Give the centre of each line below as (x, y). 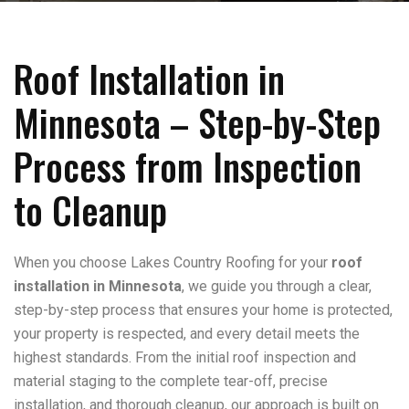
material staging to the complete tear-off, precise (171, 381)
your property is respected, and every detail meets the (187, 334)
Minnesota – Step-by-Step (197, 122)
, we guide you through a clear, (277, 286)
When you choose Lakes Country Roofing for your (173, 262)
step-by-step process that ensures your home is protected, (203, 310)
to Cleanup (90, 210)
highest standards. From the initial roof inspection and (185, 357)
